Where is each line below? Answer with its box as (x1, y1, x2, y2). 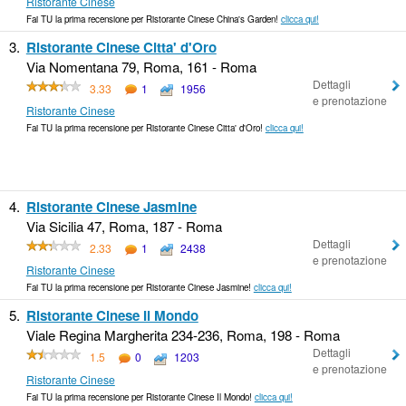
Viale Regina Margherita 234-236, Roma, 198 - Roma (25, 325, 340, 345)
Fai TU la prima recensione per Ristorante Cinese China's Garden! (25, 12, 281, 25)
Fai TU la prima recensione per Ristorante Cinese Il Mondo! (25, 390, 255, 403)
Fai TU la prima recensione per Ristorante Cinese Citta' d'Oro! (25, 121, 266, 134)
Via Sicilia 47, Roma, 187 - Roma (25, 216, 222, 236)
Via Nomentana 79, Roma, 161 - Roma (25, 56, 256, 76)
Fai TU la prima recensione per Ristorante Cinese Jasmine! (25, 281, 254, 295)
